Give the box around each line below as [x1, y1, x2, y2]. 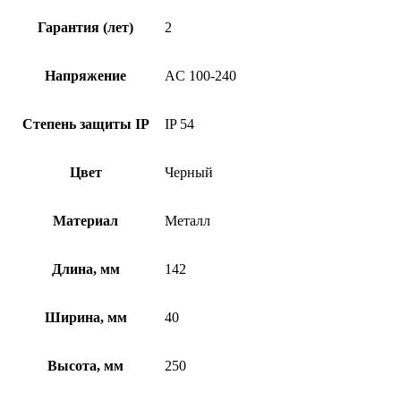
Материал [53, 212, 118, 228]
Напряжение [45, 67, 126, 83]
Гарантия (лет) [38, 19, 133, 35]
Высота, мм [47, 357, 124, 373]
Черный [165, 164, 213, 180]
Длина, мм [51, 260, 120, 277]
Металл [165, 212, 210, 228]
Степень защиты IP [21, 115, 149, 132]
